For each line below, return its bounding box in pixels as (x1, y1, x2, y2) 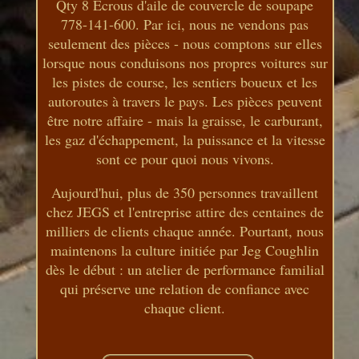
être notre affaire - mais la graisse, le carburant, (46, 110, 323, 130)
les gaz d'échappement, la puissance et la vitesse (44, 129, 325, 149)
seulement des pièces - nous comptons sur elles (47, 33, 322, 53)
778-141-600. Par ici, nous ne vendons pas (61, 14, 309, 34)
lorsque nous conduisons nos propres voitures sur (42, 52, 328, 72)
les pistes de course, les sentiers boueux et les (52, 71, 318, 91)
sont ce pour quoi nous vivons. (95, 148, 274, 168)
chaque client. (144, 297, 226, 317)
